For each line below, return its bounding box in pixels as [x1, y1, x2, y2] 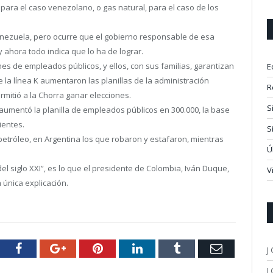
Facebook [21, 241, 69, 254]
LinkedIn [141, 241, 187, 254]
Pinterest [102, 241, 146, 254]
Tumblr [179, 241, 216, 254]
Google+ [65, 241, 108, 254]
